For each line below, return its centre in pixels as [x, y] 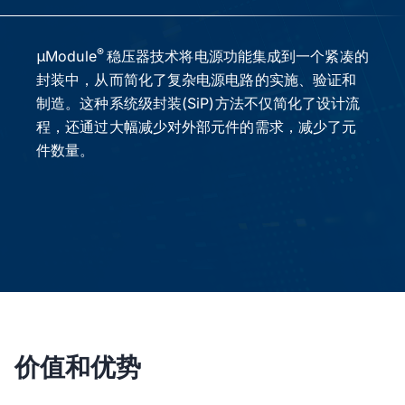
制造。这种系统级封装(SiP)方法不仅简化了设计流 [198, 104]
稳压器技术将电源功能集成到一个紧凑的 [237, 57]
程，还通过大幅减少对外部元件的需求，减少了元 [197, 127]
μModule [66, 57]
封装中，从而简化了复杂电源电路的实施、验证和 [197, 80]
